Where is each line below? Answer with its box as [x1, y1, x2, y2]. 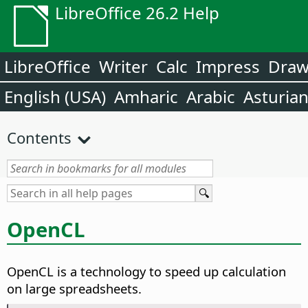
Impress [196, 55, 260, 78]
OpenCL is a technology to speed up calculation [7, 263, 286, 280]
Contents [7, 127, 71, 148]
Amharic [114, 85, 178, 108]
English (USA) [4, 85, 106, 108]
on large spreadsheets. [7, 280, 142, 298]
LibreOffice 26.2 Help [55, 1, 219, 24]
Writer [99, 55, 148, 78]
